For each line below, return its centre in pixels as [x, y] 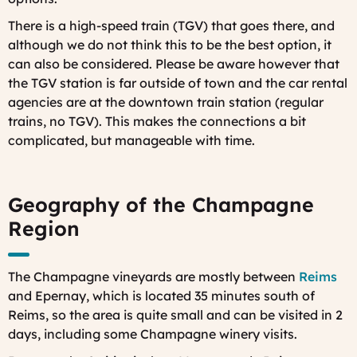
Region [44, 229]
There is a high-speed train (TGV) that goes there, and [171, 25]
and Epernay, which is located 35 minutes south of [161, 295]
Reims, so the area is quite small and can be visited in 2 [175, 314]
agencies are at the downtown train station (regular [166, 102]
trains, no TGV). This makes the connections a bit [157, 121]
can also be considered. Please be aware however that [174, 63]
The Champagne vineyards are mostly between [153, 276]
